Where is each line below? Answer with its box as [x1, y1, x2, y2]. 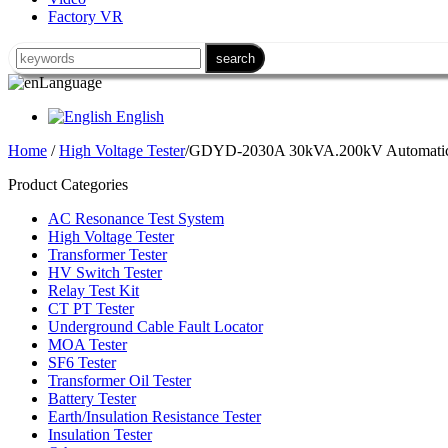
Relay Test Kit [48, 282, 139, 299]
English [112, 108, 164, 125]
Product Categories [8, 176, 128, 193]
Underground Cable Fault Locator [48, 318, 263, 335]
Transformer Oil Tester [48, 372, 191, 389]
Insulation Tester [48, 426, 152, 443]
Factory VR [48, 8, 123, 25]
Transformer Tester [48, 246, 167, 263]
